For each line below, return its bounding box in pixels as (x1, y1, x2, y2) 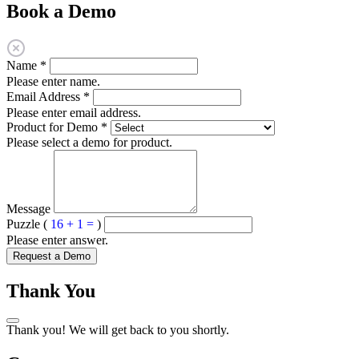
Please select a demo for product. (6, 135, 172, 150)
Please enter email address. (6, 106, 141, 120)
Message (6, 202, 50, 216)
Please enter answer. (6, 233, 108, 248)
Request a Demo (13, 250, 91, 263)
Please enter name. (6, 75, 100, 89)
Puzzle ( (6, 217, 50, 232)
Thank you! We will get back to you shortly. (6, 322, 229, 337)
